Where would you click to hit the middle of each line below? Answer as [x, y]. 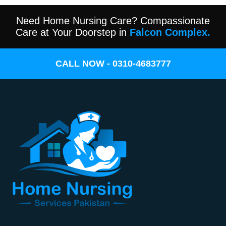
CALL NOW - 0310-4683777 [113, 63]
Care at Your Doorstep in [73, 32]
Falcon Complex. [170, 32]
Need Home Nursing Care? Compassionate [113, 20]
